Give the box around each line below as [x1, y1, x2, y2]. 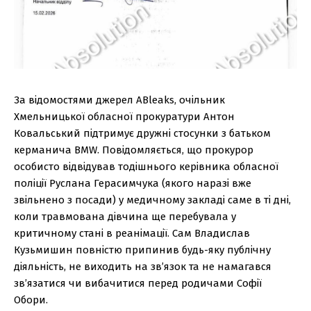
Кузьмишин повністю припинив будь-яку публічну [14, 244, 271, 257]
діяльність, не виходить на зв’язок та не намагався [14, 260, 271, 274]
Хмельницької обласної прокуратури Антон [14, 110, 235, 124]
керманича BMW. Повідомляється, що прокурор [14, 144, 253, 157]
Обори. [14, 294, 48, 307]
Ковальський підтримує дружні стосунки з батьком [14, 127, 271, 140]
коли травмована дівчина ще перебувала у [14, 210, 236, 224]
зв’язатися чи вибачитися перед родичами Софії [14, 277, 262, 290]
